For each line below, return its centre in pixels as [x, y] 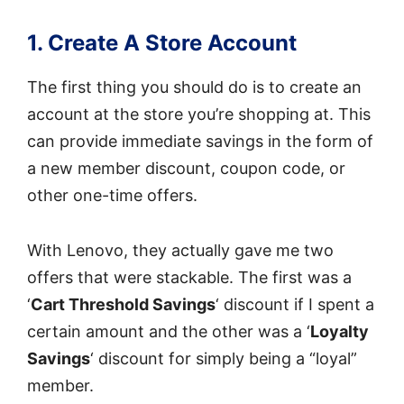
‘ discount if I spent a [295, 304]
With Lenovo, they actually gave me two [180, 250]
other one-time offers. [112, 196]
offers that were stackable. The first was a [189, 277]
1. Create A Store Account [162, 43]
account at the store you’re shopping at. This [199, 115]
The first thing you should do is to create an [194, 87]
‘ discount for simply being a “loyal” [224, 358]
